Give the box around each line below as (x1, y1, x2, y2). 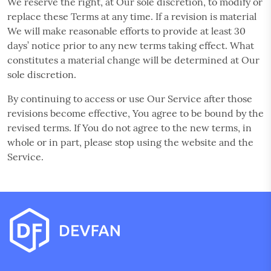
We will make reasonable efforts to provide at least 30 (7, 24, 246, 37)
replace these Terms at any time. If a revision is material (7, 10, 256, 22)
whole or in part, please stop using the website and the (7, 135, 253, 148)
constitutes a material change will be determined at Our (7, 53, 260, 66)
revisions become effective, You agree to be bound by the (7, 106, 264, 119)
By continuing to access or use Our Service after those (7, 92, 252, 105)
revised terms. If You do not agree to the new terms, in (7, 121, 252, 134)
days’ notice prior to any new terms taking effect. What (7, 39, 254, 51)
